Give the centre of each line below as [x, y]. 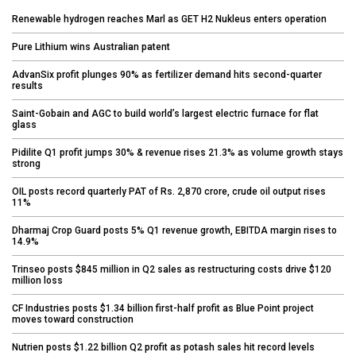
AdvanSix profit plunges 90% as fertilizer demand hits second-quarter [167, 75]
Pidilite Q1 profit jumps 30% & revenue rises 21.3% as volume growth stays [178, 153]
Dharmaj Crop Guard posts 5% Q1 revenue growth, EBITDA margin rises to [174, 231]
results [27, 86]
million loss [37, 281]
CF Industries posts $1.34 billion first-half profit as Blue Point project [163, 309]
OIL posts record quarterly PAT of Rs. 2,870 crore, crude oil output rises [169, 192]
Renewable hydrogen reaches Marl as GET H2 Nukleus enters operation [169, 19]
